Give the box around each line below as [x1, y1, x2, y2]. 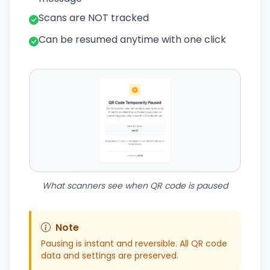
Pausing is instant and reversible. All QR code [41, 237, 227, 250]
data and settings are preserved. [41, 249, 178, 262]
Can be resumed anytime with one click [39, 32, 226, 46]
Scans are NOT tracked [39, 10, 149, 25]
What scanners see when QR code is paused [42, 179, 228, 192]
